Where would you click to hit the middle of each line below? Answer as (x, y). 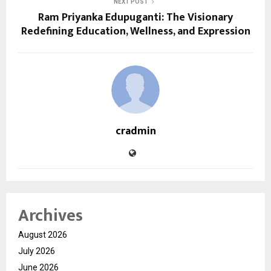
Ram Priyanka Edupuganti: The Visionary (135, 17)
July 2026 (37, 251)
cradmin (135, 131)
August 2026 (43, 234)
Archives (51, 215)
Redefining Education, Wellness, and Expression (135, 31)
